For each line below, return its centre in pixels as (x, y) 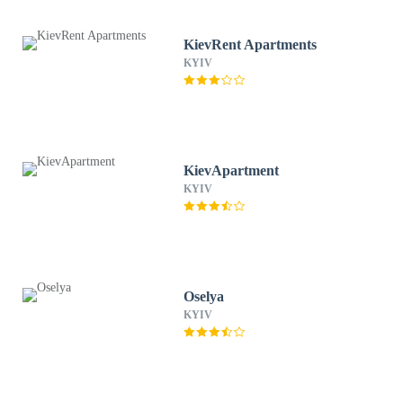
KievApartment (232, 170)
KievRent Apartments (251, 45)
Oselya (204, 296)
